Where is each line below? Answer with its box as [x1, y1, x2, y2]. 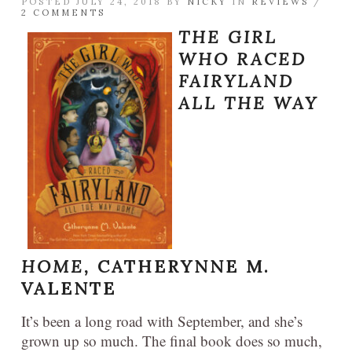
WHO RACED [178, 47, 306, 70]
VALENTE [21, 277, 116, 299]
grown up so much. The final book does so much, [21, 330, 322, 350]
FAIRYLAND [178, 69, 294, 92]
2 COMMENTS [21, 6, 105, 18]
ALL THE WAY [178, 91, 318, 114]
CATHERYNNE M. [97, 255, 270, 277]
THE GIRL [178, 25, 277, 48]
